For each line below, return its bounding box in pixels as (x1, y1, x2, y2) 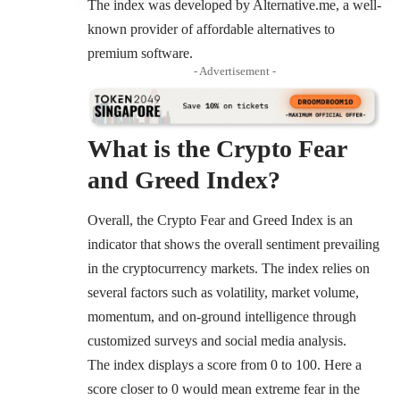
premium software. (87, 45, 193, 61)
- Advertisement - (194, 63, 276, 78)
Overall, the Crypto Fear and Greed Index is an (87, 212, 353, 229)
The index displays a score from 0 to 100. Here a (87, 357, 362, 373)
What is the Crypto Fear (87, 134, 346, 162)
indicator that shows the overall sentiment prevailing (87, 237, 379, 253)
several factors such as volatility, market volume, (87, 285, 359, 301)
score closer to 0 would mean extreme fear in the (87, 381, 360, 397)
